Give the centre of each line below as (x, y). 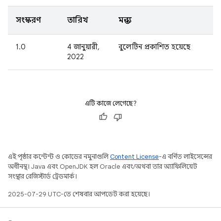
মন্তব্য (125, 20)
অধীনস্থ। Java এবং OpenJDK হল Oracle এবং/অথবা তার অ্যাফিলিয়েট (103, 166)
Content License (134, 157)
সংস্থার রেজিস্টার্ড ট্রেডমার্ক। (42, 176)
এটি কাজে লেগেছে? (110, 103)
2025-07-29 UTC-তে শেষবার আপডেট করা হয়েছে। (79, 194)
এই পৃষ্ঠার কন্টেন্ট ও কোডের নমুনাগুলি (59, 157)
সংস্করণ (28, 20)
